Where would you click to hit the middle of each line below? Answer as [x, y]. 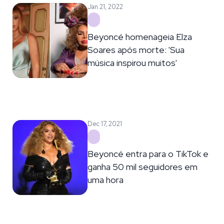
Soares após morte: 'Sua [136, 49]
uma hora [106, 179]
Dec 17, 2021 [105, 123]
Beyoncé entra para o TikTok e [148, 153]
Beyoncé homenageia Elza [140, 36]
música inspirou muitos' [132, 62]
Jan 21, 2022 [105, 6]
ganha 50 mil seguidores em [143, 166]
